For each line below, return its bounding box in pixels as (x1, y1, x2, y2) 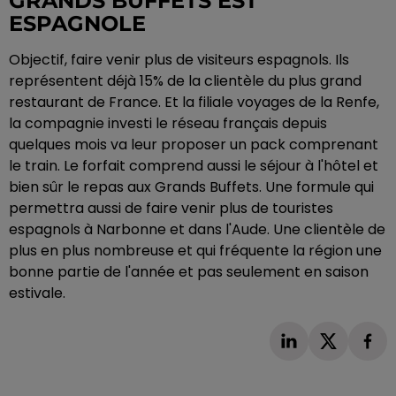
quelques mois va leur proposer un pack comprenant (9, 133, 378, 155)
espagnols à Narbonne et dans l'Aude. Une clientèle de (9, 218, 385, 240)
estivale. (9, 282, 65, 303)
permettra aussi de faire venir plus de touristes (9, 197, 333, 218)
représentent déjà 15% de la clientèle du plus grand (9, 70, 362, 91)
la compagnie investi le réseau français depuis (9, 112, 327, 133)
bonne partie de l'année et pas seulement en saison (9, 261, 369, 282)
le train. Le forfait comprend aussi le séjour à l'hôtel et (9, 155, 378, 176)
